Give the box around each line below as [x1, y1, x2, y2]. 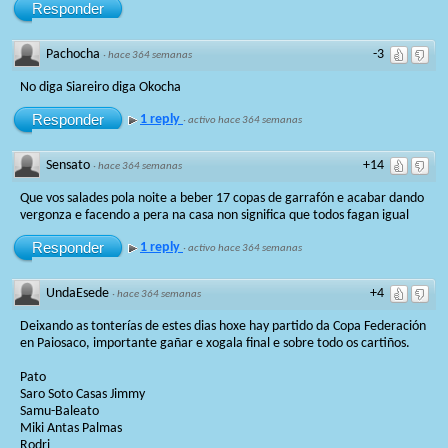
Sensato [46, 158, 90, 172]
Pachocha [46, 47, 100, 61]
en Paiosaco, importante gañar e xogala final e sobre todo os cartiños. [20, 336, 410, 350]
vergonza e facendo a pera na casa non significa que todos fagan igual [20, 208, 409, 222]
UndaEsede [46, 286, 109, 300]
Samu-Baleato [20, 404, 99, 418]
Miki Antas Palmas [20, 421, 122, 435]
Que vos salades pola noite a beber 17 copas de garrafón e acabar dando [20, 191, 424, 205]
